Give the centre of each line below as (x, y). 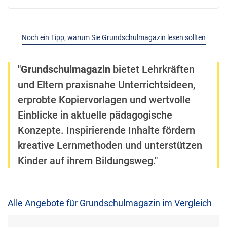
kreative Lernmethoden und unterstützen (110, 145)
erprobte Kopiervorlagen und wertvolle (104, 100)
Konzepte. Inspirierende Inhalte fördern (106, 130)
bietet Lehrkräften (153, 69)
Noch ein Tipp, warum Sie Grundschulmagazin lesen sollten (113, 37)
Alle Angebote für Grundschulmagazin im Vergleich (110, 203)
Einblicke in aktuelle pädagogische (95, 115)
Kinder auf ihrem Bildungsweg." (88, 161)
